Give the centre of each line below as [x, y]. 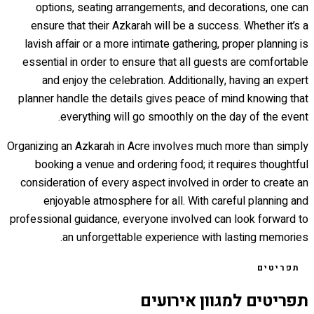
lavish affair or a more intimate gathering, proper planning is [166, 44]
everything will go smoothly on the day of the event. [184, 117]
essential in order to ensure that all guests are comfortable [165, 62]
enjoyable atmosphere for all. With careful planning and [176, 201]
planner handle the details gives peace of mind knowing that [163, 98]
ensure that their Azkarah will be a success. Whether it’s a [170, 26]
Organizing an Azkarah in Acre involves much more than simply [158, 146]
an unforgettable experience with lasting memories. [185, 237]
